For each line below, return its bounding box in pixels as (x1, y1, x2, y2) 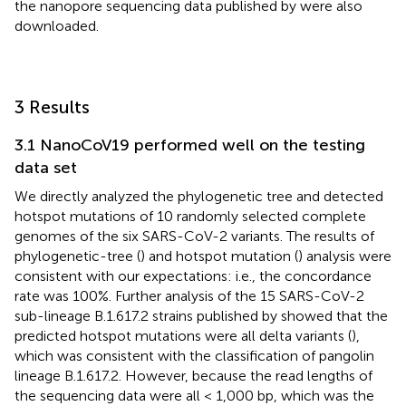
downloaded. (14, 16, 99, 34)
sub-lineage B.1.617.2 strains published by (14, 306, 281, 324)
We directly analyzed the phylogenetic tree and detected (14, 187, 383, 205)
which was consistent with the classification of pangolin (14, 346, 374, 364)
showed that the (281, 306, 388, 324)
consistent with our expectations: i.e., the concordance (14, 266, 372, 285)
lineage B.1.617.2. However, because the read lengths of (14, 366, 372, 384)
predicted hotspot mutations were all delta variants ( (14, 326, 352, 344)
